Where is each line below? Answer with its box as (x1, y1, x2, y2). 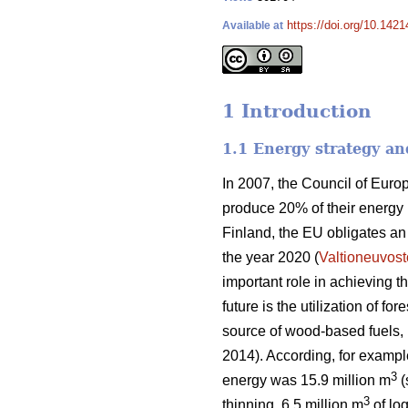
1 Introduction (222, 100, 372, 123)
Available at (222, 19, 283, 32)
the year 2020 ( (222, 249, 319, 265)
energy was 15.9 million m (222, 372, 391, 388)
